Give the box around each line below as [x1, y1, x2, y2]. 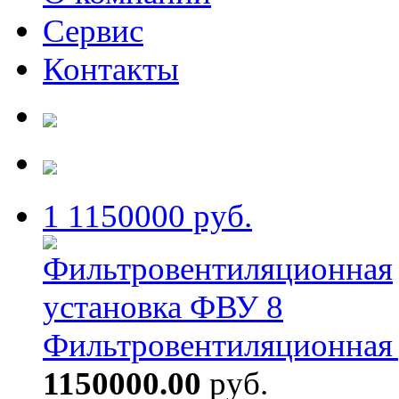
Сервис [43, 12, 143, 50]
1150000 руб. [60, 198, 252, 235]
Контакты [43, 51, 179, 88]
